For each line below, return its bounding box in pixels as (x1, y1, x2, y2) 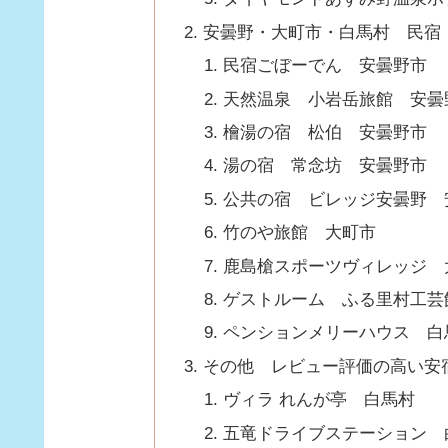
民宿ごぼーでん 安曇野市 (223, 56, 427, 76)
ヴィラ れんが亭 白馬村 (223, 390, 415, 410)
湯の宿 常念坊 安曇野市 (223, 156, 427, 176)
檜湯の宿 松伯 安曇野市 (223, 122, 427, 142)
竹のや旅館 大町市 (223, 223, 376, 243)
